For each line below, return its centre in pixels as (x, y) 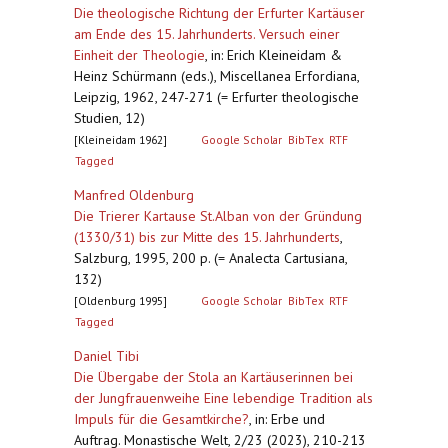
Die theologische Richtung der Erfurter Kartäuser (219, 13)
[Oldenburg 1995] (120, 300)
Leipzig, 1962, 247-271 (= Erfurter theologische (216, 97)
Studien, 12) (109, 118)
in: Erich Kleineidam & (276, 55)
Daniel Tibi (106, 356)
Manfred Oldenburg (134, 195)
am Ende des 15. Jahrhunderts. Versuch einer (207, 34)
